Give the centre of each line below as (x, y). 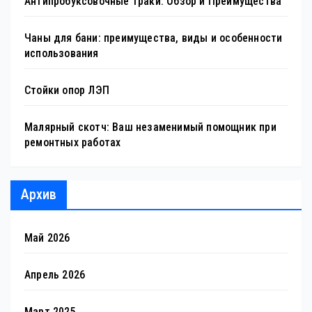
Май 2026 (47, 238)
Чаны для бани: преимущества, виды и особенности (154, 38)
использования (62, 54)
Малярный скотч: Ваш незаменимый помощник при (150, 127)
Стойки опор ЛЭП (67, 91)
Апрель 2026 (55, 275)
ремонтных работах (73, 143)
